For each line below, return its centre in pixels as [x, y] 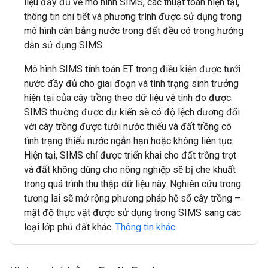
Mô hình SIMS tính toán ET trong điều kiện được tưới [132, 69]
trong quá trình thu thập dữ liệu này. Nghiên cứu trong [133, 184]
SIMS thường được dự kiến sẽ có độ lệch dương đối [132, 112]
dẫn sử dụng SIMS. [64, 45]
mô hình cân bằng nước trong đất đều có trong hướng [134, 31]
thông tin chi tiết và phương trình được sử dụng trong [133, 16]
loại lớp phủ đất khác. [70, 227]
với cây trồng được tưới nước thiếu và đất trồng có [128, 127]
